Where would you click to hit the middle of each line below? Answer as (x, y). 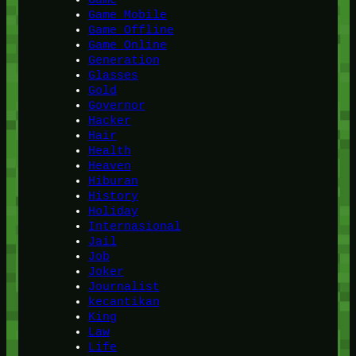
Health (109, 150)
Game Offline (131, 29)
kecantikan (124, 301)
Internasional (134, 226)
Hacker (109, 120)
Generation (124, 60)
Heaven (109, 165)
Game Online (127, 44)
